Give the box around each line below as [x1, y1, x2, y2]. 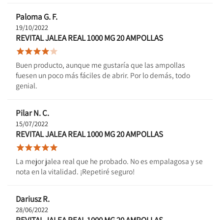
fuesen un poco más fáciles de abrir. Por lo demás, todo [16, 70, 190, 80]
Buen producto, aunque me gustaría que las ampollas [16, 59, 185, 70]
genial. [16, 80, 37, 90]
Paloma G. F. [16, 11, 57, 22]
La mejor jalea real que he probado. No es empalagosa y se [16, 156, 203, 166]
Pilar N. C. [16, 107, 49, 118]
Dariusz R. [16, 193, 50, 204]
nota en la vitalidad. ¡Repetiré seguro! [16, 166, 135, 176]
